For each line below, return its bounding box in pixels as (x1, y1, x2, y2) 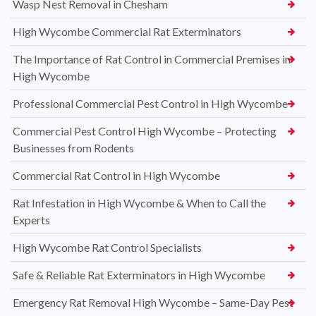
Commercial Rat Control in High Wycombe (13, 169, 220, 183)
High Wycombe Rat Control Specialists (13, 241, 202, 255)
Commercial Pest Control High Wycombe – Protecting (13, 124, 276, 138)
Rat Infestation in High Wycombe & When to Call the (13, 196, 266, 210)
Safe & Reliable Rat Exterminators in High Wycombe (13, 268, 265, 282)
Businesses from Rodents (13, 141, 134, 155)
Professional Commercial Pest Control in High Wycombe (13, 97, 288, 111)
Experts (13, 213, 50, 227)
